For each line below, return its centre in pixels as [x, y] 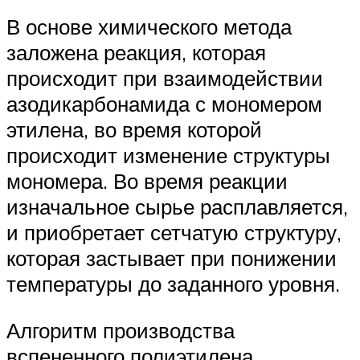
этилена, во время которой [134, 130]
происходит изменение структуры [168, 155]
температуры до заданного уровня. [173, 284]
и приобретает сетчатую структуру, [174, 233]
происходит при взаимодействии [165, 78]
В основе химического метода [149, 27]
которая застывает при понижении [172, 258]
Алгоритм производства [121, 330]
